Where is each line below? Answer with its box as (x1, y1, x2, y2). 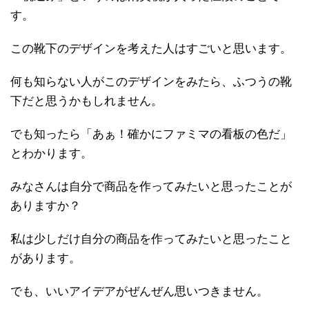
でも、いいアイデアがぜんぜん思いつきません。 (10, 285, 268, 299)
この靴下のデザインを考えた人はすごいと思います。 (10, 42, 292, 56)
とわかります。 (10, 147, 92, 161)
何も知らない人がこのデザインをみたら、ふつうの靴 (10, 75, 292, 89)
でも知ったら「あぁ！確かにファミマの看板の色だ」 (10, 128, 292, 141)
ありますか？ (10, 199, 81, 213)
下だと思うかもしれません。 (10, 94, 163, 108)
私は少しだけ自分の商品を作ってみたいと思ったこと (10, 232, 292, 246)
